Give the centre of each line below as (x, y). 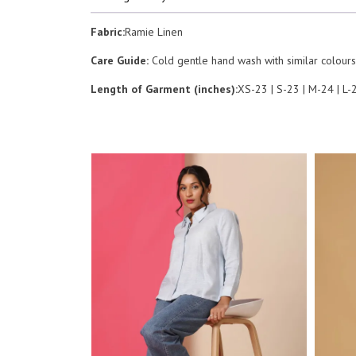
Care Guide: (121, 60)
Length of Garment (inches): (164, 89)
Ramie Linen (154, 32)
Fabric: (108, 32)
